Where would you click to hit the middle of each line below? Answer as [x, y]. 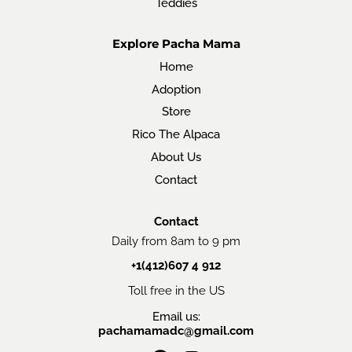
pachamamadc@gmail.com [176, 330]
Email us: [176, 316]
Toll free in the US [176, 290]
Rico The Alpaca [176, 134]
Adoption [176, 89]
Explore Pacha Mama [176, 44]
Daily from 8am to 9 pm [176, 240]
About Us [176, 156]
